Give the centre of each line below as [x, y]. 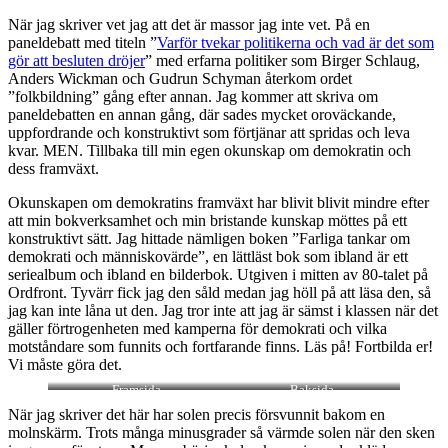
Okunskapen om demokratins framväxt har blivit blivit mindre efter [218, 202]
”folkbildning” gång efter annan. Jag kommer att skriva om [193, 96]
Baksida [312, 389]
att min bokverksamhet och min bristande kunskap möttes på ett [207, 220]
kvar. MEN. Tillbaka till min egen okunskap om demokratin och [209, 150]
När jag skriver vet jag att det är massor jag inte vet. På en [189, 24]
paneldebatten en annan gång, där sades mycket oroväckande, [202, 114]
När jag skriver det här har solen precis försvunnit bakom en [196, 414]
